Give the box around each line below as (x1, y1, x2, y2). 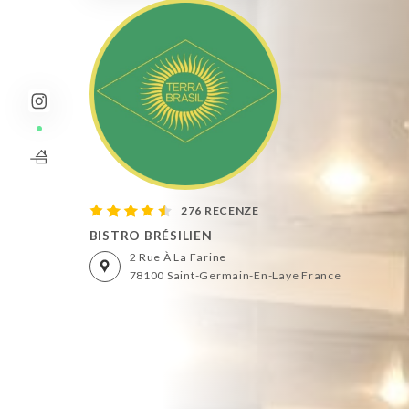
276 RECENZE (180, 204, 259, 218)
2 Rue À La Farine (129, 249, 226, 264)
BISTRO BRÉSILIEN (89, 227, 213, 244)
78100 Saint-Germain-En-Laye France (129, 267, 341, 282)
